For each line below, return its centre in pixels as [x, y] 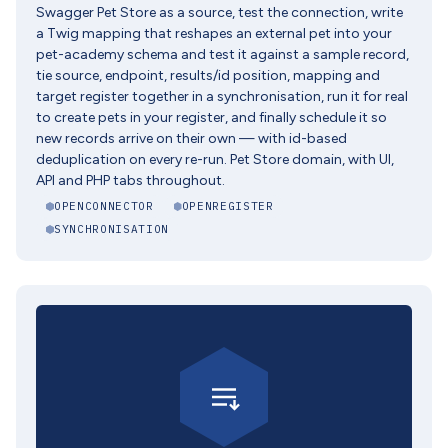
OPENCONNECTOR [104, 206]
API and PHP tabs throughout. [130, 180]
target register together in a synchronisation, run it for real [222, 96]
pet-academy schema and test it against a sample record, [222, 54]
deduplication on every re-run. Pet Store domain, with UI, [215, 159]
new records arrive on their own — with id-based [191, 138]
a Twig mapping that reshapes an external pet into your [214, 33]
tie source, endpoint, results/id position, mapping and [208, 75]
